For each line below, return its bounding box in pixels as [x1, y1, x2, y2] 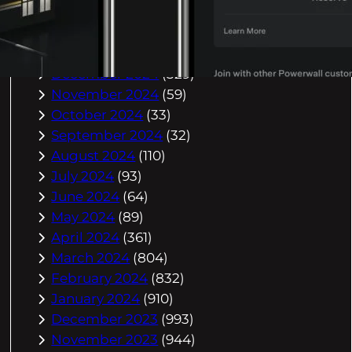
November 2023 [51, 332, 159, 348]
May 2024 [51, 209, 115, 225]
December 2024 [51, 66, 159, 82]
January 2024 [51, 291, 141, 307]
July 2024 [51, 168, 115, 185]
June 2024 [51, 189, 120, 205]
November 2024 [51, 86, 159, 103]
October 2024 [51, 107, 144, 123]
